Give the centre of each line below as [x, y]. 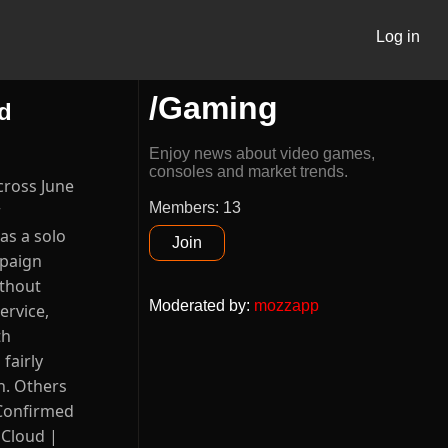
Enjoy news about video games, [262, 153]
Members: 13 [195, 207]
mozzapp [287, 305]
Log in [398, 36]
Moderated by [198, 305]
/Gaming [214, 108]
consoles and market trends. [249, 171]
